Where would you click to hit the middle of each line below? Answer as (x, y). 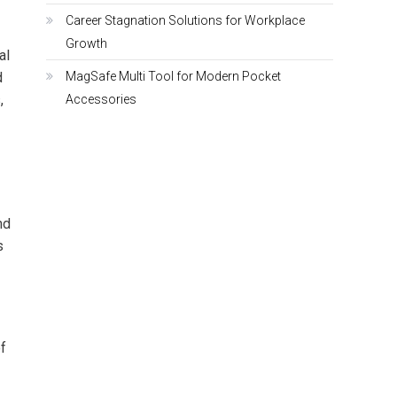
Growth (86, 43)
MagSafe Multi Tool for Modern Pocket (173, 76)
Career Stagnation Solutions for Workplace (185, 20)
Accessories (101, 99)
